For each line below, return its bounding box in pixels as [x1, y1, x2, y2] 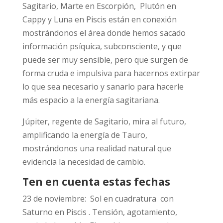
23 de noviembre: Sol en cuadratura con [22, 193, 174, 205]
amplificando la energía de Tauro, [22, 129, 147, 141]
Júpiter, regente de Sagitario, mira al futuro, [22, 116, 186, 127]
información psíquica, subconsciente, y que [22, 41, 182, 52]
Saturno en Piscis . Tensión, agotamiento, [22, 207, 177, 218]
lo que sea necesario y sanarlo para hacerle [22, 81, 184, 93]
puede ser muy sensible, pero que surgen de [22, 54, 188, 66]
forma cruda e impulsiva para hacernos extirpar [22, 68, 200, 79]
